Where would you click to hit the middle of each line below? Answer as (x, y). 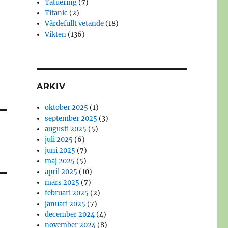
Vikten (56, 35)
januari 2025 (65, 204)
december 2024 (70, 215)
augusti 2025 (66, 129)
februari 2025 (67, 193)
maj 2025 (60, 161)
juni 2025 (60, 151)
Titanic (56, 13)
